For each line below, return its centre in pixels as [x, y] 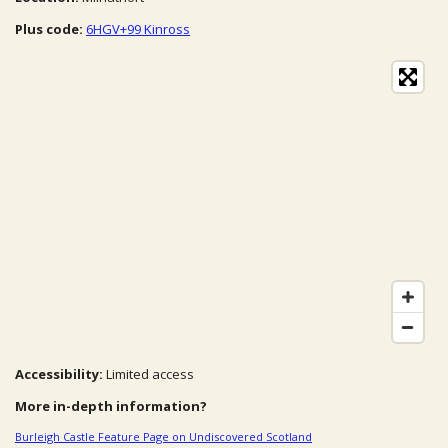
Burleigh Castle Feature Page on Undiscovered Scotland [163, 436]
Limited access [150, 373]
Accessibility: [60, 373]
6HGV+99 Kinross [138, 28]
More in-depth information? [111, 405]
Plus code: [49, 28]
